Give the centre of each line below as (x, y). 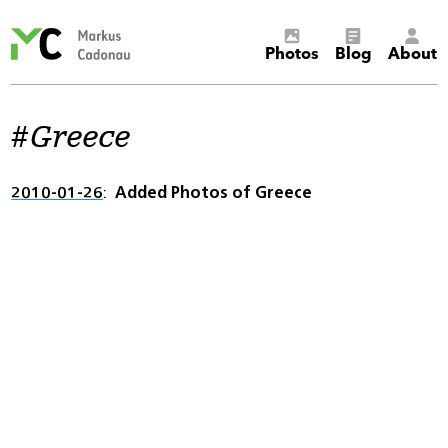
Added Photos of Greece (214, 192)
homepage (169, 67)
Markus (157, 35)
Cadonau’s (168, 51)
